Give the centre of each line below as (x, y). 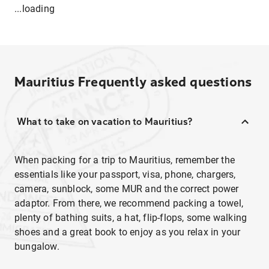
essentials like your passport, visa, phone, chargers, (125, 174)
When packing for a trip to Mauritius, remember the (125, 160)
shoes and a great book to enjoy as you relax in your (128, 232)
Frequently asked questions (165, 82)
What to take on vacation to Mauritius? (105, 122)
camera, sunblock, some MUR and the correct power (127, 189)
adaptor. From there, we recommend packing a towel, (129, 203)
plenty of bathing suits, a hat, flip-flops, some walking (131, 218)
